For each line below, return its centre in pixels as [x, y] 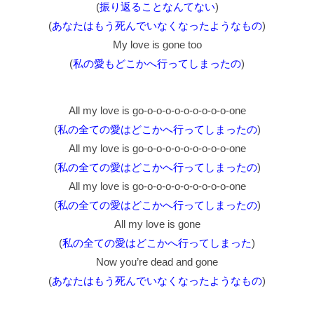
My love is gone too [157, 45]
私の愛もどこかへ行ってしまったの [157, 64]
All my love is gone [157, 224]
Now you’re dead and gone [157, 262]
